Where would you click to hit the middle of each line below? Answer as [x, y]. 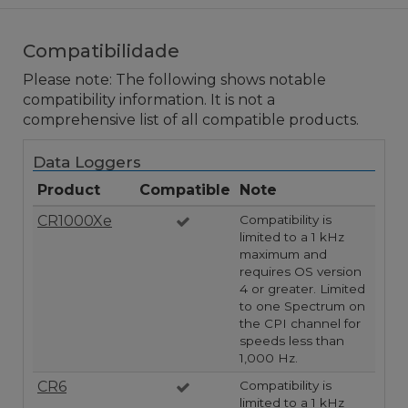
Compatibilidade [101, 51]
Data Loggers [87, 163]
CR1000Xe [75, 221]
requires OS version [301, 272]
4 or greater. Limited [302, 289]
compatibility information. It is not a [149, 100]
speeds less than [292, 341]
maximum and [283, 255]
